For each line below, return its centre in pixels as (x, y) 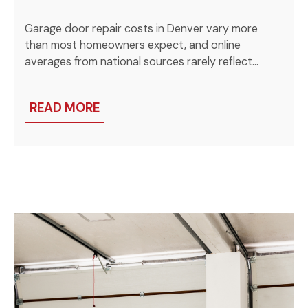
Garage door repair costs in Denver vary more (142, 28)
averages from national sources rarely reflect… (142, 61)
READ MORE (65, 108)
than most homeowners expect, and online (133, 45)
